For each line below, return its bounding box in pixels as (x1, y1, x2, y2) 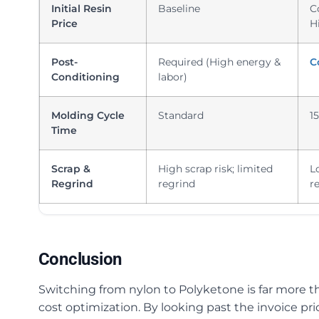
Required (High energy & (157, 56, 281, 68)
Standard (157, 109, 204, 122)
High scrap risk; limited (157, 162, 273, 175)
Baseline (157, 2, 200, 15)
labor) (157, 70, 187, 83)
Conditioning (51, 70, 120, 83)
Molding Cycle (51, 109, 125, 122)
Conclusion (38, 249, 122, 269)
